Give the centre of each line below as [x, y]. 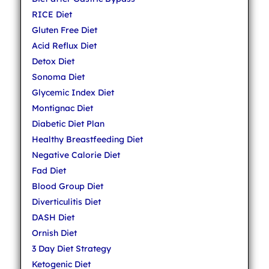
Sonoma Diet [58, 77]
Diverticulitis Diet [66, 202]
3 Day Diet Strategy [71, 249]
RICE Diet [52, 14]
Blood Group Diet [67, 186]
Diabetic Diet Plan [68, 124]
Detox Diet [53, 61]
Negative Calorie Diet [76, 155]
